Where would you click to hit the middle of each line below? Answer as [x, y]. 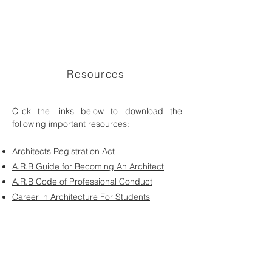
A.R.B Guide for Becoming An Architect [88, 166]
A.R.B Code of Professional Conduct [82, 182]
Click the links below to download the [97, 111]
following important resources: [71, 124]
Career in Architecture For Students [81, 197]
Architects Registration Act [63, 151]
